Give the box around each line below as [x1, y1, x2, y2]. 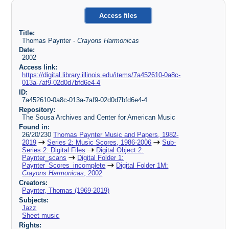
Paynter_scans [22, 153, 67, 162]
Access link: [18, 63, 57, 72]
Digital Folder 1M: [116, 161, 169, 169]
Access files [99, 11, 138, 19]
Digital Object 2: [96, 146, 144, 154]
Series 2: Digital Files [22, 146, 86, 154]
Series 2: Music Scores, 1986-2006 [47, 138, 152, 146]
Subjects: [18, 196, 49, 204]
